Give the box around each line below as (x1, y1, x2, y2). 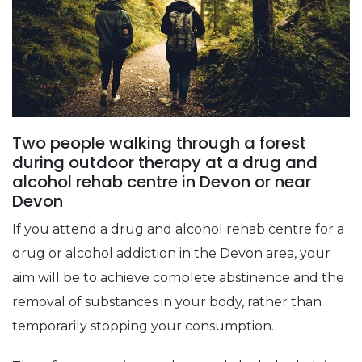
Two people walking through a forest (12, 131, 306, 154)
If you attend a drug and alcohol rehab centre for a (12, 221, 344, 237)
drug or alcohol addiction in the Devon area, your (12, 245, 330, 261)
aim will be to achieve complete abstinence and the (12, 269, 344, 285)
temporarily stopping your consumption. (12, 318, 274, 334)
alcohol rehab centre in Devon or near (12, 170, 311, 193)
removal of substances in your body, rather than (12, 293, 322, 309)
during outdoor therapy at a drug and (12, 150, 318, 174)
